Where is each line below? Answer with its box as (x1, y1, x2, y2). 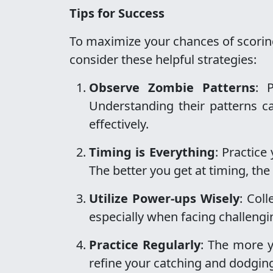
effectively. (89, 116, 149, 132)
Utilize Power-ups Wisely (89, 190, 239, 207)
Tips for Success (69, 5, 165, 21)
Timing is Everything (89, 144, 215, 160)
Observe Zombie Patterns (89, 79, 255, 96)
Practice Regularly (89, 236, 201, 253)
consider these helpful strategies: (69, 51, 257, 68)
